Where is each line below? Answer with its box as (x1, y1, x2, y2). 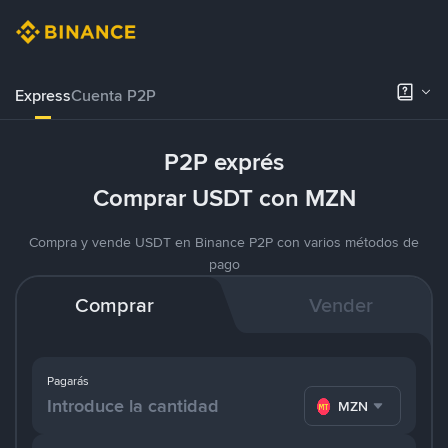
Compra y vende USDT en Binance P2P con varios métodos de (29, 233, 419, 251)
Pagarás (47, 373, 89, 389)
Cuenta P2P (71, 85, 156, 106)
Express (15, 85, 71, 106)
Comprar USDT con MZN (92, 182, 356, 214)
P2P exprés (164, 146, 284, 178)
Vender (308, 292, 373, 318)
